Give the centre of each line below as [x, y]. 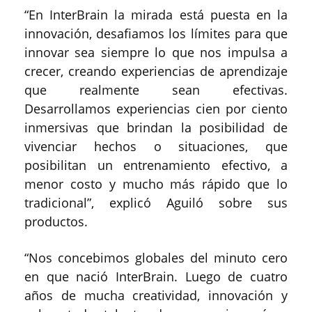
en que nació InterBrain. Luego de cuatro [156, 277]
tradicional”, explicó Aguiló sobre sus [156, 203]
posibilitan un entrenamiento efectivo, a [156, 165]
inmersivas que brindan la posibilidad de [156, 128]
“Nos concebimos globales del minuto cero [156, 258]
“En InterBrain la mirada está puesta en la [156, 15]
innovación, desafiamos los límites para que [156, 34]
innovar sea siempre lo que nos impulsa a [156, 53]
